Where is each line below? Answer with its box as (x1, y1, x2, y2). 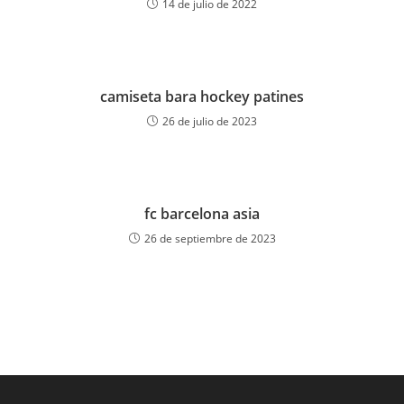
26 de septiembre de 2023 (143, 230, 276, 246)
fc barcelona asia (144, 203, 260, 224)
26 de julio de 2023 (162, 113, 257, 129)
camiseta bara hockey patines (100, 86, 304, 106)
